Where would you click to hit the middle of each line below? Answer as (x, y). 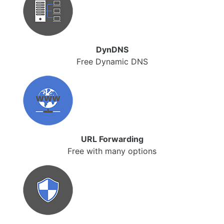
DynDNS (112, 49)
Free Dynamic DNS (112, 61)
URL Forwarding (112, 139)
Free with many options (112, 151)
